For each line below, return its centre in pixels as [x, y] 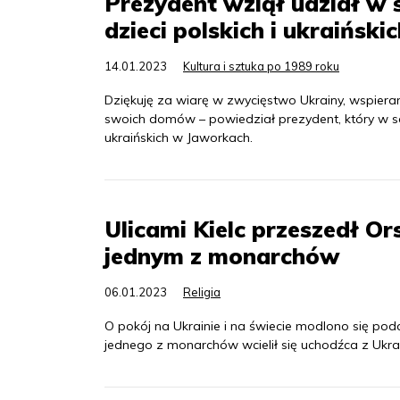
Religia [202, 292]
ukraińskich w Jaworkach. [179, 137]
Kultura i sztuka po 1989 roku [261, 66]
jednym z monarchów [222, 256]
